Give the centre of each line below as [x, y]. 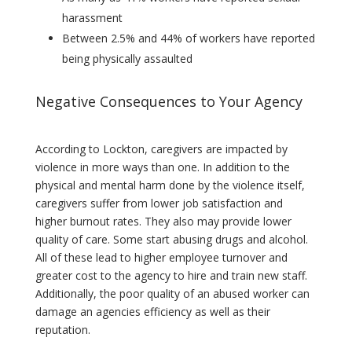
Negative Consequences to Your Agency [169, 102]
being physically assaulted [127, 59]
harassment [92, 18]
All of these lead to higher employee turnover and [161, 258]
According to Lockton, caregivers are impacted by [161, 149]
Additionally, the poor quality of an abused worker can [172, 294]
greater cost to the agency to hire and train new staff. [171, 276]
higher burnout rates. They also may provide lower [163, 222]
